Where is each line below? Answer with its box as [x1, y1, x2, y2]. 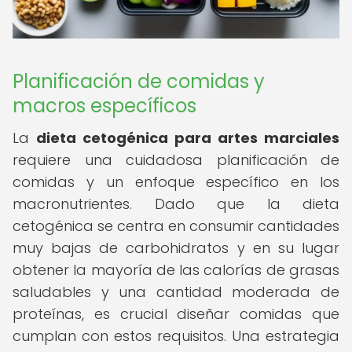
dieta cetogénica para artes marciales [36, 128, 339, 148]
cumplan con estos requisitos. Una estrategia [13, 326, 339, 346]
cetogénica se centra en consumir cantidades [13, 216, 339, 236]
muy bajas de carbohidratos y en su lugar [13, 238, 339, 258]
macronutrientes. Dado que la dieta [13, 194, 339, 214]
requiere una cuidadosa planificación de [13, 150, 339, 170]
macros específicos [13, 93, 196, 119]
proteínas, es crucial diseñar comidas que [13, 304, 339, 324]
